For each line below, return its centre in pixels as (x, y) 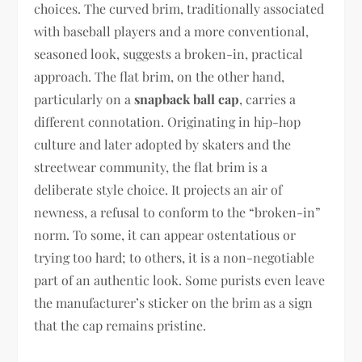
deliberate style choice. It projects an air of (158, 189)
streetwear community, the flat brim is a (151, 167)
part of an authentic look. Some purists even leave (180, 280)
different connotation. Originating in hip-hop (168, 122)
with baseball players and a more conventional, (172, 31)
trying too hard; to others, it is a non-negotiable (175, 257)
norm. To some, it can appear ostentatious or (165, 235)
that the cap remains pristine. (120, 325)
